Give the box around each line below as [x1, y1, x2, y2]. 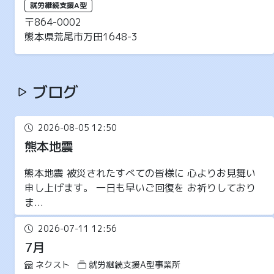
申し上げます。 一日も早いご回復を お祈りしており [24, 181, 256, 195]
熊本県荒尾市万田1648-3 [24, 30, 138, 44]
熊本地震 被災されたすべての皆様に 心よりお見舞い [24, 166, 256, 180]
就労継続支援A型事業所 [89, 259, 180, 271]
